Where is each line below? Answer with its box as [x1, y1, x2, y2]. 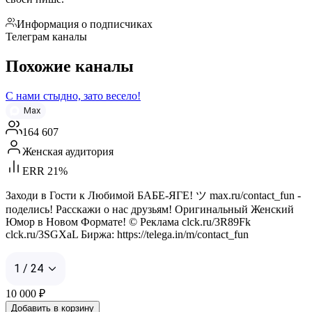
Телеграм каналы [6, 30, 87, 42]
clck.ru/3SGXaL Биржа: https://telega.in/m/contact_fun [6, 228, 249, 240]
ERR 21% [22, 164, 68, 177]
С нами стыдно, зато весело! [6, 89, 141, 102]
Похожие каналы [6, 56, 134, 75]
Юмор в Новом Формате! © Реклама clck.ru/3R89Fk [6, 215, 251, 228]
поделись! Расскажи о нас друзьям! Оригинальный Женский [6, 203, 294, 215]
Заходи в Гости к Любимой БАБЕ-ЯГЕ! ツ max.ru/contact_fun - [6, 189, 301, 201]
